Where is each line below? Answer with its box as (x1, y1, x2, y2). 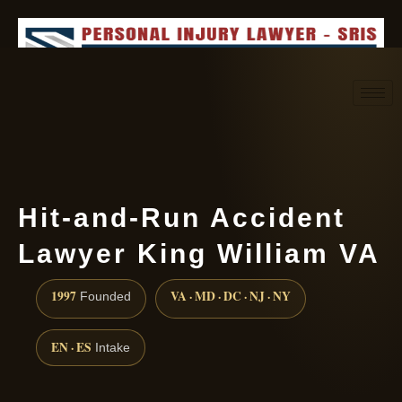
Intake (92, 341, 130, 355)
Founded (76, 290, 131, 304)
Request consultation (159, 127, 298, 139)
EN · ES (51, 338, 92, 357)
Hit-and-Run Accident (18, 203, 345, 232)
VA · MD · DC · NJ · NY (170, 287, 291, 306)
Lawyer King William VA (18, 239, 380, 268)
